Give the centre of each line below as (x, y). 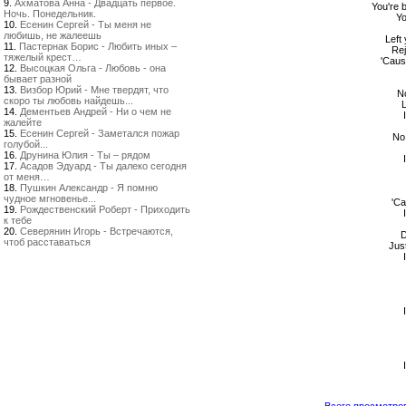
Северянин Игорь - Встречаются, (97, 231)
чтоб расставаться (47, 242)
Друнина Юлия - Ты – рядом (85, 155)
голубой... (26, 144)
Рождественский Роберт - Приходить (105, 209)
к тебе (18, 220)
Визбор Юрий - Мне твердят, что (94, 90)
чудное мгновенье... (50, 198)
